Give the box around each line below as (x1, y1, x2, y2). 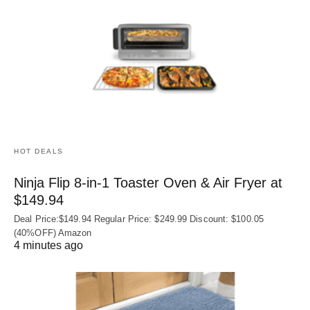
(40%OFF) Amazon (14, 228, 92, 239)
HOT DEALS (14, 147, 64, 156)
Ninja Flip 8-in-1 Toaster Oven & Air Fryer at (14, 175, 282, 191)
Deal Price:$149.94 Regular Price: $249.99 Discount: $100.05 (14, 214, 264, 225)
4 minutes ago (14, 239, 83, 252)
